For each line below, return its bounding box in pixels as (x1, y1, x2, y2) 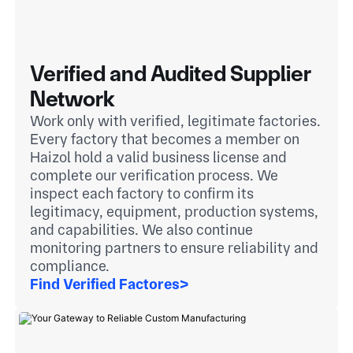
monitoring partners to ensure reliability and (30, 238, 319, 257)
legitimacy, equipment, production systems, (30, 202, 319, 221)
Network (30, 85, 116, 112)
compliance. (30, 256, 110, 275)
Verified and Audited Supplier (30, 60, 312, 87)
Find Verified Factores (30, 274, 180, 293)
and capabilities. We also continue (30, 220, 254, 239)
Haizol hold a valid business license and (30, 147, 288, 166)
